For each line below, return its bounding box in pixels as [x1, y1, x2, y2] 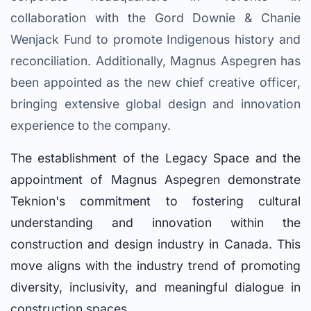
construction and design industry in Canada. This [10, 236, 301, 251]
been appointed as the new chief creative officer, [10, 74, 301, 90]
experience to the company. [10, 117, 171, 133]
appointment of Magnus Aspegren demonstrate [10, 171, 301, 187]
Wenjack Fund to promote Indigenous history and [10, 31, 301, 47]
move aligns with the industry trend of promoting [10, 258, 301, 273]
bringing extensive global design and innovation [10, 96, 301, 111]
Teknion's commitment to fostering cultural [10, 193, 301, 208]
